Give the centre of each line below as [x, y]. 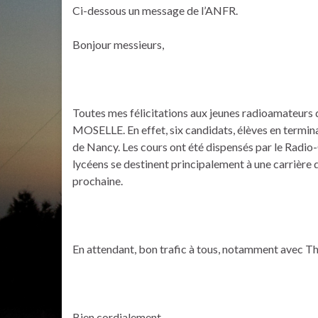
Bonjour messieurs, [118, 44]
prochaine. [98, 181]
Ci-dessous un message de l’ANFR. [155, 10]
